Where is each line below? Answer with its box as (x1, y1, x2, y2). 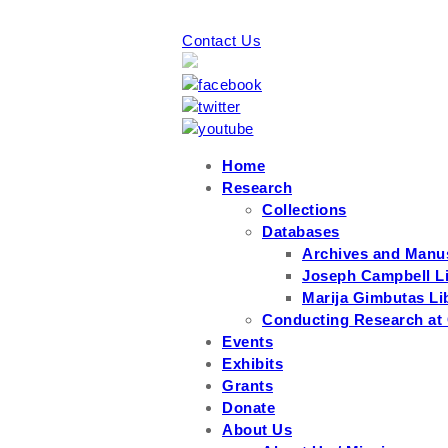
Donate (222, 399, 275, 416)
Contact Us (182, 32, 261, 49)
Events (222, 333, 273, 350)
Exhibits (222, 355, 283, 372)
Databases (262, 223, 340, 240)
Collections (262, 201, 347, 218)
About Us (222, 421, 292, 438)
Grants (222, 377, 273, 394)
